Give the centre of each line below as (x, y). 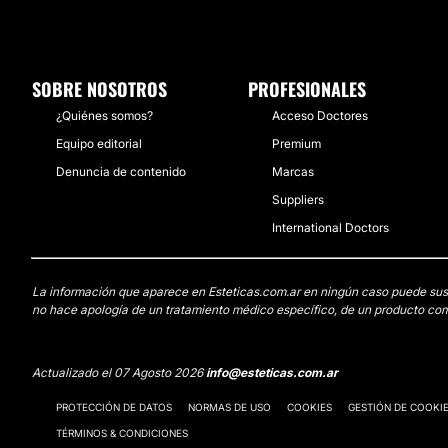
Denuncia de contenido (121, 171)
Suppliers (298, 199)
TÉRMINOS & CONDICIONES (122, 433)
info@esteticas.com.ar (272, 372)
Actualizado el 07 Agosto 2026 (119, 372)
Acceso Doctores (320, 115)
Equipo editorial (99, 143)
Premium (296, 143)
